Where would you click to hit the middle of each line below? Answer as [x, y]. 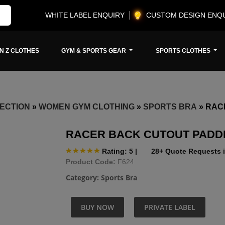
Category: [83, 178]
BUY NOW [97, 207]
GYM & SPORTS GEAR [95, 51]
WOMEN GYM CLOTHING [87, 106]
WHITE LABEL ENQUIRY [85, 15]
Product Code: [91, 162]
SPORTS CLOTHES [184, 51]
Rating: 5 [118, 151]
